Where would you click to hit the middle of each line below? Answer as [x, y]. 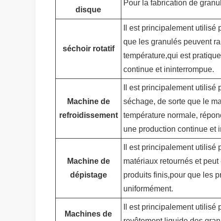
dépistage [88, 175]
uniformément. [148, 189]
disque [88, 10]
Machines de [88, 214]
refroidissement [88, 115]
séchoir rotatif [88, 49]
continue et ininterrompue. [169, 69]
